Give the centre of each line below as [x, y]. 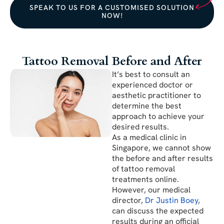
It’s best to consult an [151, 74]
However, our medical [151, 189]
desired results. [142, 126]
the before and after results [162, 158]
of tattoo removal [143, 168]
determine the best [147, 105]
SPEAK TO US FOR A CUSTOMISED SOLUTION [112, 7]
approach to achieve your [158, 116]
